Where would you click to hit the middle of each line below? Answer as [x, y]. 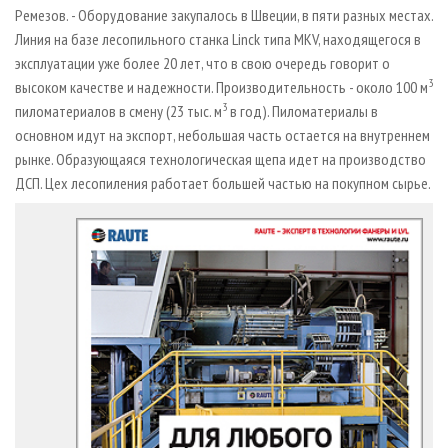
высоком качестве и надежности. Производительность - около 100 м [221, 86]
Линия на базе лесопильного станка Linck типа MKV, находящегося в [218, 38]
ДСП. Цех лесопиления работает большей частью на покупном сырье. [223, 182]
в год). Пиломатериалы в [302, 110]
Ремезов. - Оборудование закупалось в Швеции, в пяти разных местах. [224, 14]
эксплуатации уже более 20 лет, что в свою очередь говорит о [202, 62]
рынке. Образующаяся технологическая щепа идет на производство [220, 158]
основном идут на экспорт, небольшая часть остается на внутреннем [222, 134]
